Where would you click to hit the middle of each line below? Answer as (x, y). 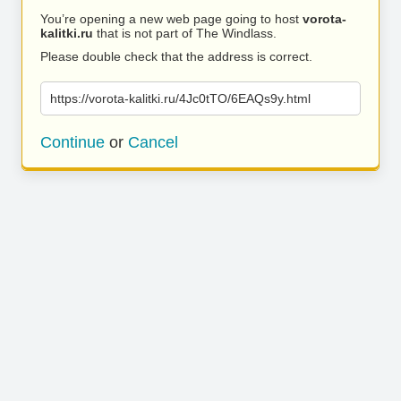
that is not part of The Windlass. (185, 33)
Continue (73, 142)
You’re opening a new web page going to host (171, 19)
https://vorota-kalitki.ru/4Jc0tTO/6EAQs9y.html (180, 98)
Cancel (153, 142)
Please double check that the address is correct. (176, 56)
